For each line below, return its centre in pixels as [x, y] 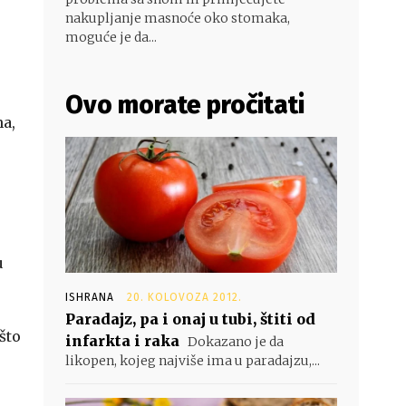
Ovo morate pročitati [185, 105]
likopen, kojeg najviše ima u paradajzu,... [193, 361]
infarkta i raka [122, 341]
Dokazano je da [234, 342]
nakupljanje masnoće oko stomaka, [178, 18]
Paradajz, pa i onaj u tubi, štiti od [190, 319]
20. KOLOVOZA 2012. [184, 297]
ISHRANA [90, 297]
